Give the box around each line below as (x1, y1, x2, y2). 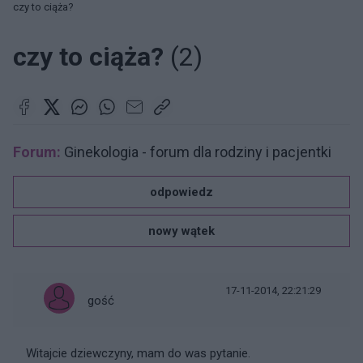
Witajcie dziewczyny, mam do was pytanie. (26, 346, 250, 361)
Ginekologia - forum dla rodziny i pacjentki (61, 143, 331, 160)
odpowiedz (150, 185, 213, 199)
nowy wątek (148, 224, 215, 238)
